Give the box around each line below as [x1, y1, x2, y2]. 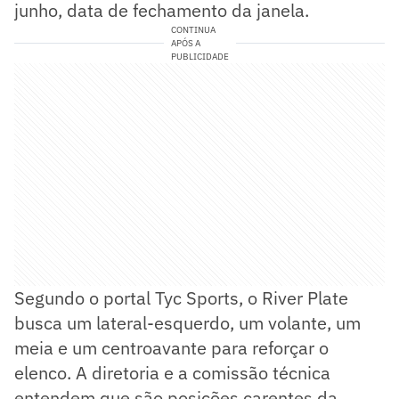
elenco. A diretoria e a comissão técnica [14, 360, 330, 385]
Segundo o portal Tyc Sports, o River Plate [14, 285, 348, 310]
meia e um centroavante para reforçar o [14, 335, 329, 360]
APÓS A [170, 37, 200, 49]
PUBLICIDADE [170, 50, 229, 62]
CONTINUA [170, 23, 216, 36]
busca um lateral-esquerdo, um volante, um [14, 310, 361, 335]
